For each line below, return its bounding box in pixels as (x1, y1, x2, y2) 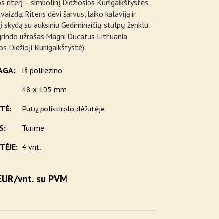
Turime (20, 123, 44, 132)
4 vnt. (20, 142, 41, 152)
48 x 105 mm (20, 85, 66, 94)
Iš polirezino (20, 66, 62, 75)
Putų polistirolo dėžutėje (20, 104, 105, 113)
